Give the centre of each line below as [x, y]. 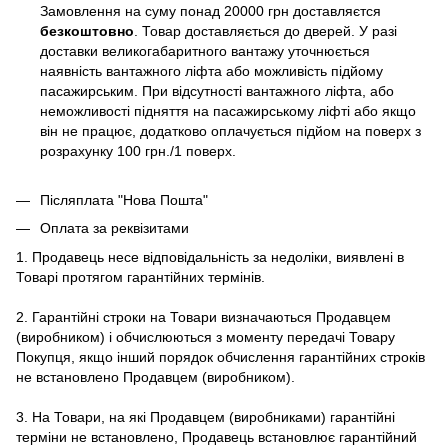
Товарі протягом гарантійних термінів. [140, 276]
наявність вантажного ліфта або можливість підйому [211, 71]
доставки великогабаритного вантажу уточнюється [205, 51]
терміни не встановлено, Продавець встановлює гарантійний [216, 436]
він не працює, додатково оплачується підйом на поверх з [230, 131]
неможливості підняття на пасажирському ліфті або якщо [228, 111]
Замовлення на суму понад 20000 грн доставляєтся [210, 11]
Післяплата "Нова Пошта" [124, 199]
